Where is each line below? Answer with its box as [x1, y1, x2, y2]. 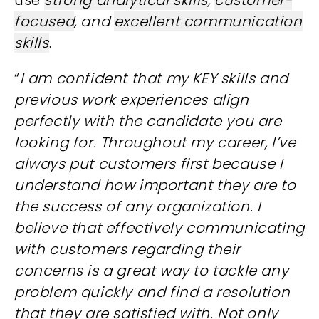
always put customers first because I [14, 154, 283, 174]
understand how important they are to [14, 175, 296, 195]
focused [14, 11, 75, 31]
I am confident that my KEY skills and [19, 68, 288, 88]
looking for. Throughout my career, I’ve [14, 132, 296, 152]
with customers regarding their [14, 239, 241, 259]
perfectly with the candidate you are [14, 111, 282, 131]
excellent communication [113, 11, 303, 31]
